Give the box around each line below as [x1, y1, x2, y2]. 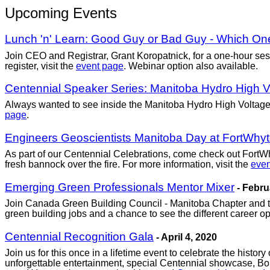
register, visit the [5, 60, 76, 71]
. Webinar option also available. [124, 60, 258, 71]
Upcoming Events [5, 4, 117, 21]
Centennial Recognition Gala [5, 230, 154, 243]
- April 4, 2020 [154, 231, 217, 242]
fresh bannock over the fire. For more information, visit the [5, 159, 251, 170]
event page [76, 60, 124, 71]
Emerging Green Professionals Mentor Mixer [5, 180, 234, 193]
